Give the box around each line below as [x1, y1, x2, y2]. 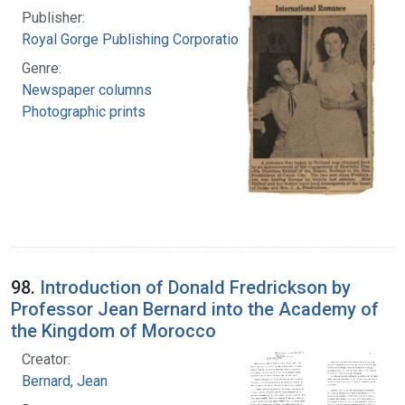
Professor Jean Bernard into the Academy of [11, 297, 379, 320]
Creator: [22, 350, 71, 368]
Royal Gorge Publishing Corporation [22, 31, 246, 49]
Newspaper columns [22, 81, 152, 99]
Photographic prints [22, 103, 146, 121]
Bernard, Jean [22, 372, 108, 390]
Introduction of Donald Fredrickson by [40, 276, 351, 298]
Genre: [22, 60, 61, 78]
